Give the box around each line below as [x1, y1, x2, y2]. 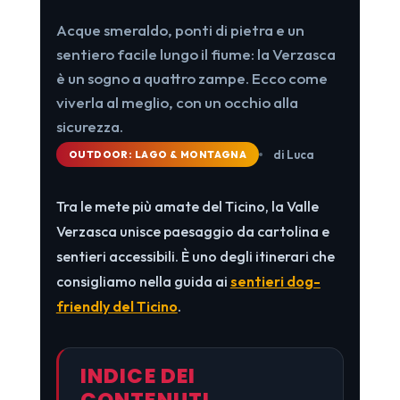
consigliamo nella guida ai [55, 271, 230, 290]
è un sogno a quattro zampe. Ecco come [55, 68, 328, 87]
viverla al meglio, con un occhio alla [55, 92, 298, 112]
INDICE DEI [79, 361, 196, 390]
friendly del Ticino [55, 296, 178, 315]
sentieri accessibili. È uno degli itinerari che [55, 246, 335, 265]
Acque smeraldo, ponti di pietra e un [55, 20, 304, 39]
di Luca [273, 146, 315, 162]
